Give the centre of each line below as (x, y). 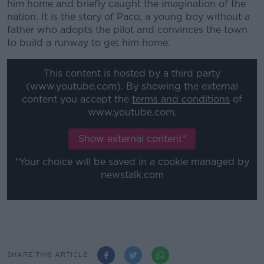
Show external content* (132, 139)
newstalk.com (132, 175)
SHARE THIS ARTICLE (47, 255)
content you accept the (77, 100)
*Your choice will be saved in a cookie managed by (132, 162)
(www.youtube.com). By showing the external (132, 87)
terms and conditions (181, 100)
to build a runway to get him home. (89, 43)
